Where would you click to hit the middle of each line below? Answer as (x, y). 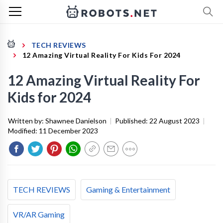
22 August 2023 (174, 121)
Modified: (23, 131)
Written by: (27, 121)
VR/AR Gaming (39, 214)
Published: (132, 121)
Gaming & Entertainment (128, 189)
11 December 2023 (68, 131)
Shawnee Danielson (76, 121)
